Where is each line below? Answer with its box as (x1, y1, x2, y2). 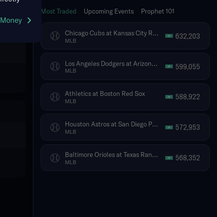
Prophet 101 (141, 7, 174, 15)
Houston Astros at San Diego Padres (152, 119, 158, 128)
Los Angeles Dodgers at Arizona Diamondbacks (152, 58, 157, 67)
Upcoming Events (84, 7, 134, 15)
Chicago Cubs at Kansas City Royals (153, 28, 158, 37)
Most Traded (41, 7, 77, 15)
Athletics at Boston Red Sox (65, 90, 145, 98)
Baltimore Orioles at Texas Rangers (152, 150, 158, 159)
